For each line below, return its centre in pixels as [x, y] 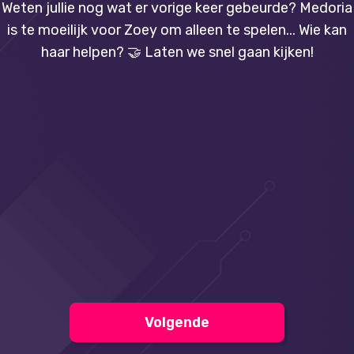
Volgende [177, 322]
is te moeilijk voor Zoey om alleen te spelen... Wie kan [177, 30]
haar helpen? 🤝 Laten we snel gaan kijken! [177, 52]
